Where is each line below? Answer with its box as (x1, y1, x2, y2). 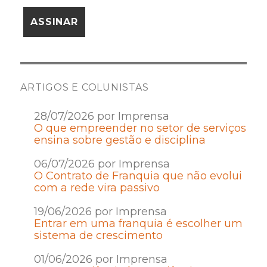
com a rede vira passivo (33, 181, 160, 194)
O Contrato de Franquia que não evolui (33, 169, 242, 182)
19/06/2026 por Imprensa (33, 204, 167, 218)
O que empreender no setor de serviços (33, 121, 246, 135)
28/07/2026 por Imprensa (33, 109, 169, 123)
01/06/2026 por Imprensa (33, 252, 167, 266)
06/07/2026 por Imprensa (33, 157, 170, 170)
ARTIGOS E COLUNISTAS (20, 81, 149, 93)
